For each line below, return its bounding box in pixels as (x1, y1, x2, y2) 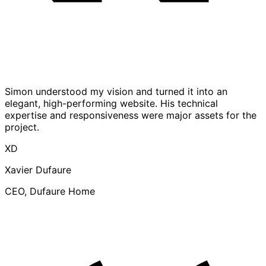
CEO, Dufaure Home (5, 185, 95, 198)
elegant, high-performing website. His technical (5, 97, 218, 110)
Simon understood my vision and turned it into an (5, 85, 227, 98)
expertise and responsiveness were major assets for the (5, 109, 256, 122)
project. (5, 121, 39, 134)
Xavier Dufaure (5, 164, 71, 176)
